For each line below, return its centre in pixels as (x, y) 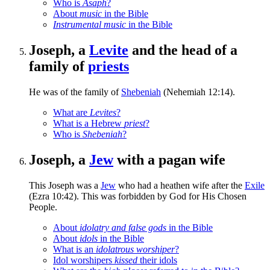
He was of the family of (75, 92)
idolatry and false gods (123, 228)
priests (108, 67)
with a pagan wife (169, 160)
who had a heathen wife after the (180, 185)
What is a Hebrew (89, 124)
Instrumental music (89, 25)
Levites (103, 113)
